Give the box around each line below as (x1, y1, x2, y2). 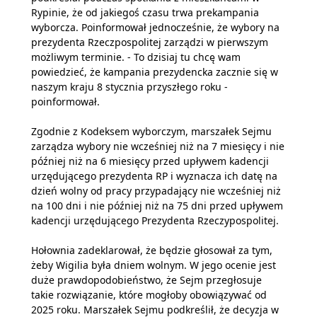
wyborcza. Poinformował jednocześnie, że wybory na (31, 21, 279, 34)
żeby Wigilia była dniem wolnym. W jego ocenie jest (31, 258, 276, 272)
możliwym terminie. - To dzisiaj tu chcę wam (31, 50, 241, 64)
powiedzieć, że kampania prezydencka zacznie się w (31, 65, 278, 79)
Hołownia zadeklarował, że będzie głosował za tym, (31, 243, 272, 257)
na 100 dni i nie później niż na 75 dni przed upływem (31, 199, 283, 212)
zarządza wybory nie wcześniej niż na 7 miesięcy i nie (31, 139, 284, 153)
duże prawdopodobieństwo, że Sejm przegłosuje (31, 273, 262, 287)
